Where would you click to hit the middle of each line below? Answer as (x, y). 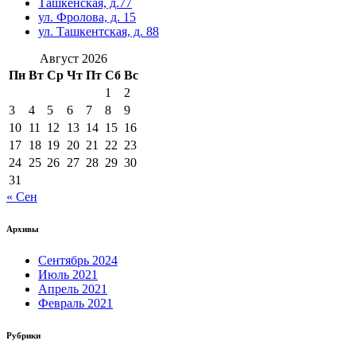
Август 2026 (74, 58)
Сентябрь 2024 (78, 260)
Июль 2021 (68, 274)
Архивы (23, 228)
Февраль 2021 (75, 303)
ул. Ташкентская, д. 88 (99, 31)
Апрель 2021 (73, 288)
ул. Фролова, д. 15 (87, 17)
